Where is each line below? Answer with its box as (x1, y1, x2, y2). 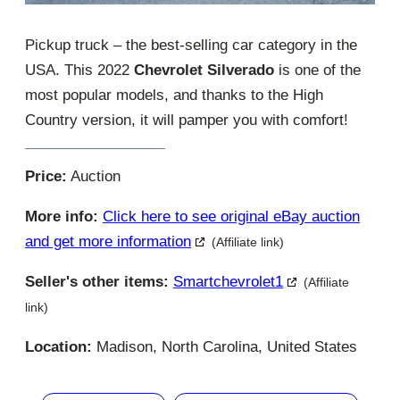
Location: (25, 337, 92, 355)
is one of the (274, 61, 361, 79)
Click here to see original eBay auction (103, 207, 360, 225)
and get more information (25, 232, 191, 250)
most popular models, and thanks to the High (25, 86, 323, 104)
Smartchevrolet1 (173, 272, 283, 290)
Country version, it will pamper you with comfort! (25, 111, 348, 129)
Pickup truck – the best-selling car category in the (25, 36, 357, 54)
